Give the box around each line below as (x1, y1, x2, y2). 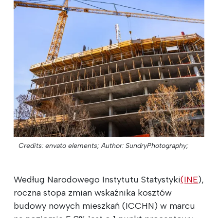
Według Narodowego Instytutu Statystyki (14, 174, 181, 185)
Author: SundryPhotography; (101, 141, 188, 150)
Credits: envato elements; (18, 141, 99, 150)
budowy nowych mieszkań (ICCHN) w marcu (14, 200, 195, 211)
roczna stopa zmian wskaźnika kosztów (14, 187, 172, 198)
